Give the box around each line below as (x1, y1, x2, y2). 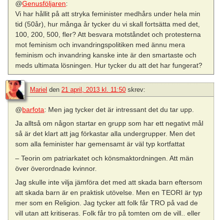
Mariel (30, 86, 47, 94)
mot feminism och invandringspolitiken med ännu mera (15, 41, 186, 49)
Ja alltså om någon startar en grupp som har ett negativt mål (15, 119, 204, 128)
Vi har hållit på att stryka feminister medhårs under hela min (15, 10, 201, 18)
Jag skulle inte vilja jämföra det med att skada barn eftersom (15, 178, 203, 186)
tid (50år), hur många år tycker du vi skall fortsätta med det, (15, 20, 200, 28)
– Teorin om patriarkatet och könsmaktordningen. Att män (15, 154, 194, 162)
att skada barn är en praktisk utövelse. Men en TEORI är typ (15, 188, 203, 196)
